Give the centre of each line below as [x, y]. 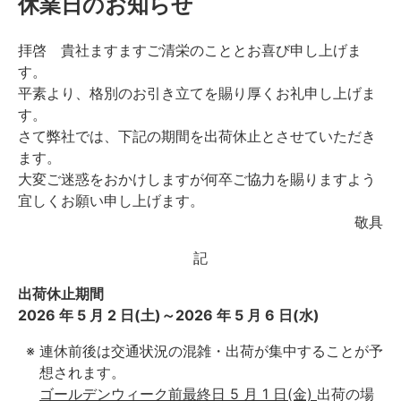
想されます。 [82, 372]
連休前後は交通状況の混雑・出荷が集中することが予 [211, 350]
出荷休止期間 [61, 293]
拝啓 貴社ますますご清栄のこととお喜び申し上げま [190, 50]
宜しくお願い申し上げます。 [111, 200]
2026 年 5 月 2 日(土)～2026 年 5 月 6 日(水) [169, 315]
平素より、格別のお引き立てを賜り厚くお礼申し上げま [197, 93]
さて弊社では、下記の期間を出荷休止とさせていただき [197, 136]
